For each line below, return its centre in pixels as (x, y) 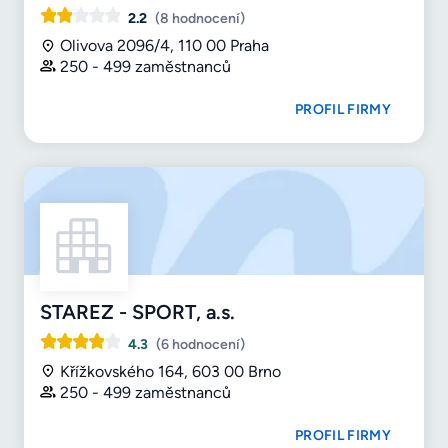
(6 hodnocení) (200, 344)
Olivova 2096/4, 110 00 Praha (164, 45)
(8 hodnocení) (200, 18)
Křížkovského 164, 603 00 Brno (170, 371)
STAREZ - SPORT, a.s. (137, 311)
